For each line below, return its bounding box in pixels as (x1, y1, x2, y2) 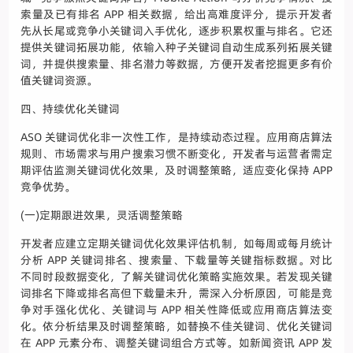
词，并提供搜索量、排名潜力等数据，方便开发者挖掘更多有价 (20, 56, 333, 72)
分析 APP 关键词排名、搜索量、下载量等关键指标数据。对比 (20, 252, 333, 269)
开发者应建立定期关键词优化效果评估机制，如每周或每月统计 (20, 236, 333, 252)
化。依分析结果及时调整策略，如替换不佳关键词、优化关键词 (20, 318, 333, 335)
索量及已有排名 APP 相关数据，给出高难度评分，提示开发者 (20, 6, 333, 23)
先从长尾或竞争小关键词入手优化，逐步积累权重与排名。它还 (20, 23, 333, 39)
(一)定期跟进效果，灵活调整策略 (20, 207, 184, 224)
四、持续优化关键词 (20, 101, 121, 117)
